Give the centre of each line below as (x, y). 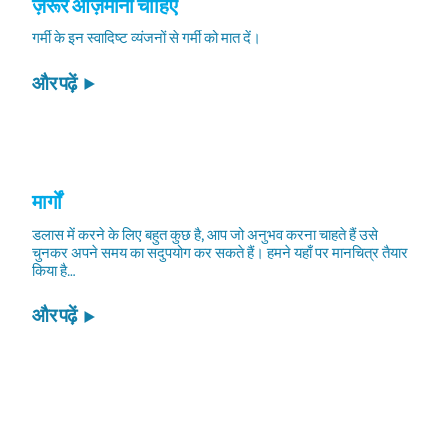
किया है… (54, 271)
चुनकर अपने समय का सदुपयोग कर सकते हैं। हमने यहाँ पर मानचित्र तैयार (220, 253)
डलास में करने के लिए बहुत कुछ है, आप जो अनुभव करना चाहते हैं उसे (205, 235)
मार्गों (47, 203)
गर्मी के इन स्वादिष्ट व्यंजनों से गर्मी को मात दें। (146, 39)
